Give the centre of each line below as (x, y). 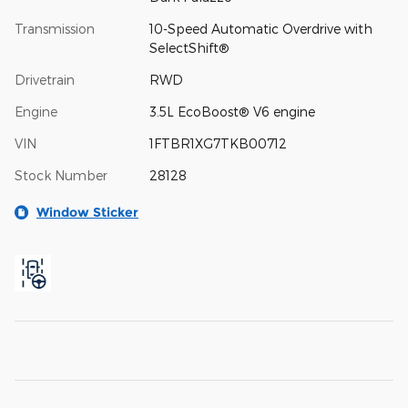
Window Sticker (87, 213)
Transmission (55, 29)
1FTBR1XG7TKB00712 (218, 144)
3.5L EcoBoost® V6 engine (232, 112)
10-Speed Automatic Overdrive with (260, 29)
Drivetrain (45, 80)
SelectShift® (189, 48)
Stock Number (61, 176)
